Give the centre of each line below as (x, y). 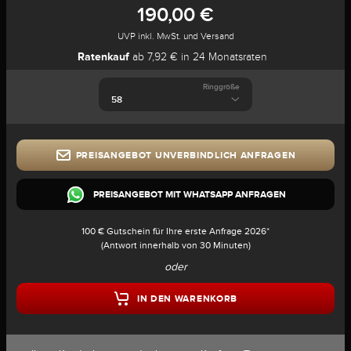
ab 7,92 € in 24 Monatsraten (198, 57)
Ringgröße (221, 87)
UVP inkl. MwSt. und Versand (175, 36)
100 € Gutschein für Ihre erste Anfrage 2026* (175, 231)
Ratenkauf (103, 56)
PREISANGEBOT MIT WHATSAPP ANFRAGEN (189, 194)
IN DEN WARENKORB (187, 299)
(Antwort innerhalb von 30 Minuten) (175, 245)
